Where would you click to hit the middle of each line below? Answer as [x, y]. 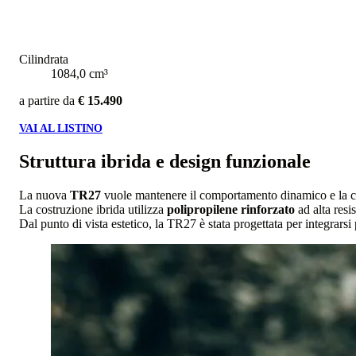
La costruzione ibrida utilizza [93, 210]
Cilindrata [44, 60]
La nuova [44, 195]
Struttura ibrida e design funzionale [165, 162]
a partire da [48, 101]
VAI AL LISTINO [61, 129]
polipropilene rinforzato [231, 210]
